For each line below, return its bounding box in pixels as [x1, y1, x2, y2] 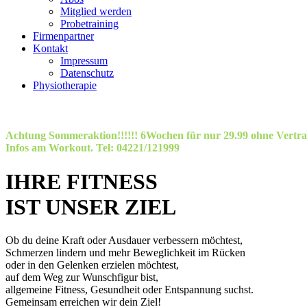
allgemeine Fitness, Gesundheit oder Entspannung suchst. [5, 284, 254, 296]
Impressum [60, 55, 108, 66]
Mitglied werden [60, 5, 132, 17]
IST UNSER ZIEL [5, 194, 176, 219]
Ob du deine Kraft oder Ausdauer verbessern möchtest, [5, 234, 243, 247]
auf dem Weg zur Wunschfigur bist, [5, 271, 158, 284]
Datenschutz [60, 67, 114, 79]
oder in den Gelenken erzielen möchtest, [5, 259, 179, 271]
